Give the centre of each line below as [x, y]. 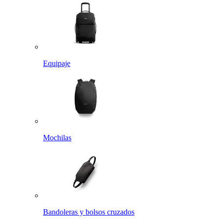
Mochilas [57, 137]
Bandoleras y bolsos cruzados [89, 212]
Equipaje [57, 63]
